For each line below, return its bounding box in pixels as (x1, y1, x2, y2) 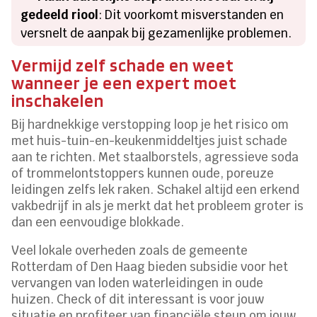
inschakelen (11, 89, 105, 111)
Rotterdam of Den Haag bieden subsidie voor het (11, 258, 289, 275)
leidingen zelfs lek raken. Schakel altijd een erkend (11, 181, 300, 197)
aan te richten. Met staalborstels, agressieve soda (11, 149, 299, 165)
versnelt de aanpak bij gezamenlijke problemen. (21, 25, 292, 41)
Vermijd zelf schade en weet (11, 54, 235, 76)
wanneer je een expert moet (11, 71, 238, 93)
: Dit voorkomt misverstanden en (98, 6, 284, 23)
